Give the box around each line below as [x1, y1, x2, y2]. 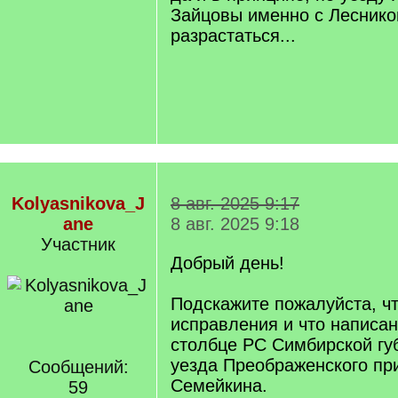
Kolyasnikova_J [12, 194, 145, 213]
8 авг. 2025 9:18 [171, 214, 299, 234]
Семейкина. [171, 376, 267, 395]
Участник [41, 235, 115, 254]
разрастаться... [171, 26, 296, 45]
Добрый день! [171, 253, 284, 273]
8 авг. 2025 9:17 [171, 194, 299, 213]
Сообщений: [28, 357, 129, 377]
